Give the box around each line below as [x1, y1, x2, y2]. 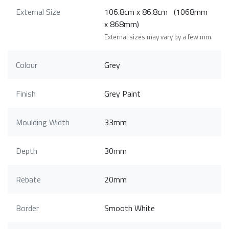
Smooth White [104, 201, 155, 214]
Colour [16, 58, 37, 71]
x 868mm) [104, 17, 140, 30]
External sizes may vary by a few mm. [104, 31, 213, 42]
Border [16, 201, 39, 214]
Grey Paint [104, 87, 141, 100]
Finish [16, 87, 36, 100]
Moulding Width [16, 116, 70, 128]
